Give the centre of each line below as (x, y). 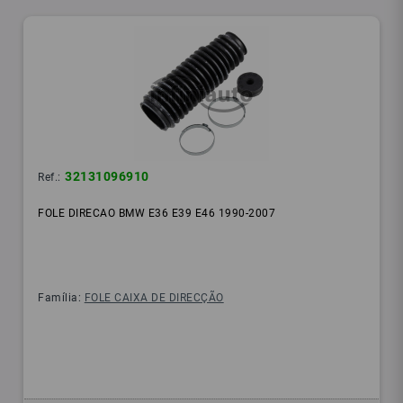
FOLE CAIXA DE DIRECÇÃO (154, 298)
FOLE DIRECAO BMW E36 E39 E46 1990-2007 (157, 214)
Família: (61, 298)
